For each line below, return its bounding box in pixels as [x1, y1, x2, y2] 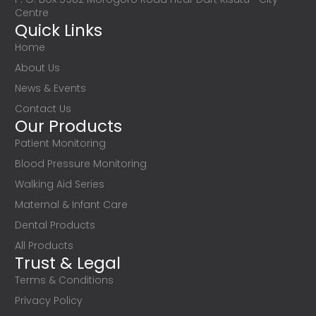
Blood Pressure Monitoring [14, 157, 147, 171]
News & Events [14, 81, 86, 96]
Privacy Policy [14, 293, 83, 308]
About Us [14, 61, 60, 75]
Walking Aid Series [14, 177, 104, 192]
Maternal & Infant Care [14, 197, 128, 212]
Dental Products [14, 218, 95, 233]
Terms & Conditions [14, 273, 114, 288]
